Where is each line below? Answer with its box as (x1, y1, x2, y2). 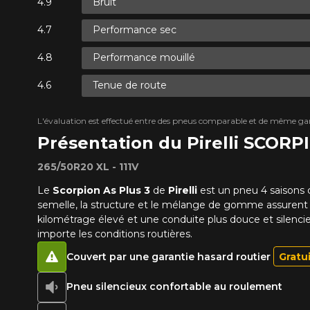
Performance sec (92, 24, 176, 37)
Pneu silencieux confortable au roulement (66, 280, 282, 293)
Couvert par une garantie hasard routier (66, 250, 273, 263)
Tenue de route (92, 79, 167, 92)
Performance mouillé (92, 51, 195, 64)
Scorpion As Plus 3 (52, 183, 150, 197)
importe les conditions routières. (37, 227, 195, 240)
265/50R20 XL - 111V (37, 160, 138, 173)
